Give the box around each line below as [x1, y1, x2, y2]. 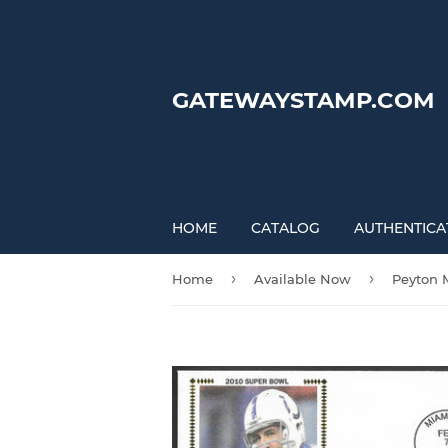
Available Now [254, 271, 351, 287]
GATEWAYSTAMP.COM [172, 86, 435, 114]
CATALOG [251, 219, 320, 237]
